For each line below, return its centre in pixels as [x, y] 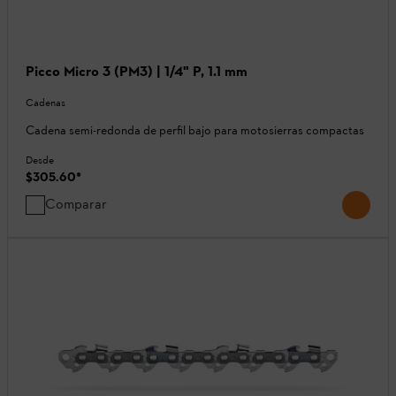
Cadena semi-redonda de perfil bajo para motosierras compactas [195, 131]
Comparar [76, 204]
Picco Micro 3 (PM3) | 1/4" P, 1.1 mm [137, 72]
